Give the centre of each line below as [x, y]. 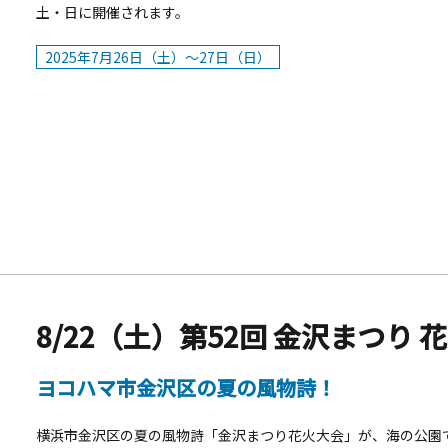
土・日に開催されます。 [112, 12]
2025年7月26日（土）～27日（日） [158, 57]
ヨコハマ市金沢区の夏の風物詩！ [186, 387]
